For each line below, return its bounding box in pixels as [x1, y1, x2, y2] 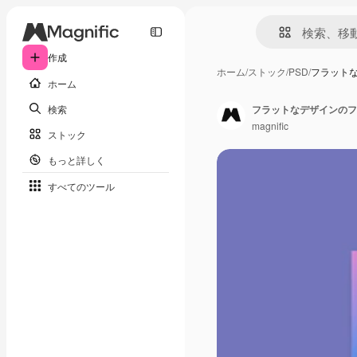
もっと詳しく [48, 152, 105, 167]
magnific [252, 118, 288, 132]
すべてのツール [48, 178, 115, 193]
